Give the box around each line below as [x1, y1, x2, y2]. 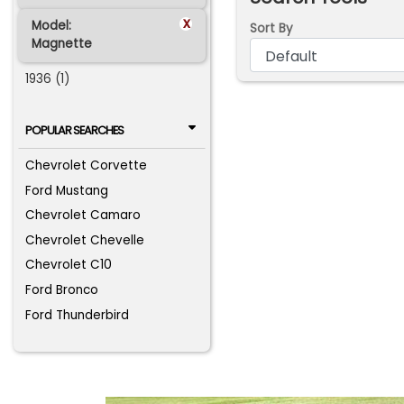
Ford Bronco [25, 281, 99, 298]
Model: [31, 17, 71, 35]
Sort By [249, 20, 293, 38]
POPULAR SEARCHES [24, 122, 124, 138]
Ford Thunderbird [25, 306, 130, 324]
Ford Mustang [25, 181, 109, 199]
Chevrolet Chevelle [25, 231, 145, 249]
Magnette [31, 35, 92, 53]
